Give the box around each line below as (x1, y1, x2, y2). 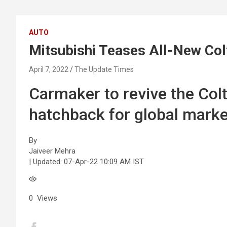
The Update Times (74, 65, 134, 73)
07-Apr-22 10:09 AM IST (64, 157, 144, 166)
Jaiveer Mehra (29, 146, 75, 156)
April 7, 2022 (29, 65, 68, 73)
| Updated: (29, 157, 64, 166)
